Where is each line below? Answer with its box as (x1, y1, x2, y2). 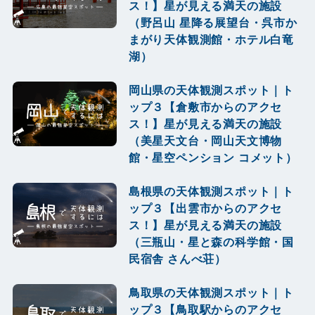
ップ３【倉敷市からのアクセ (128, 101, 283, 114)
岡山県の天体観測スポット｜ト (128, 84, 295, 97)
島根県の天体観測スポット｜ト (128, 185, 295, 198)
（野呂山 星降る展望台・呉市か (128, 15, 297, 29)
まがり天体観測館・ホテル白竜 (128, 32, 295, 46)
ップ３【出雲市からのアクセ (128, 202, 283, 215)
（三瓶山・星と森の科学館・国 (128, 236, 295, 249)
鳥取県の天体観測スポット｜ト (128, 286, 295, 300)
